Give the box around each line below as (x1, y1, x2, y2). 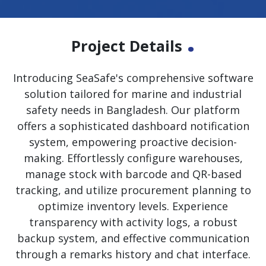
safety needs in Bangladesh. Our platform (26, 103, 240, 118)
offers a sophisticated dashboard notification (17, 119, 249, 134)
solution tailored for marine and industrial (24, 87, 242, 102)
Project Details (71, 36, 186, 56)
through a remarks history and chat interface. (15, 247, 251, 262)
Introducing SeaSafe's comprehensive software (12, 71, 254, 85)
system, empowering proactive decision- (29, 135, 237, 150)
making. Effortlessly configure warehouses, (23, 151, 243, 166)
